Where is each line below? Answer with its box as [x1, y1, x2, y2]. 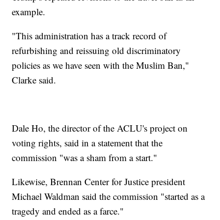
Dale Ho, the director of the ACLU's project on [12, 122, 188, 135]
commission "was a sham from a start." [12, 151, 158, 164]
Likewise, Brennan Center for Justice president [12, 175, 186, 188]
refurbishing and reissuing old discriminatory [12, 44, 181, 57]
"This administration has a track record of [12, 29, 167, 42]
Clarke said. [12, 74, 56, 86]
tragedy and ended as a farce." [12, 205, 124, 218]
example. [12, 5, 46, 18]
